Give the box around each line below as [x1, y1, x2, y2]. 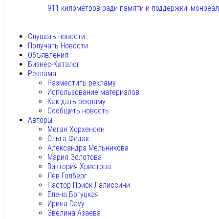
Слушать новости [28, 32, 85, 42]
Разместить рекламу [47, 78, 116, 88]
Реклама [28, 69, 56, 79]
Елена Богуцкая [47, 190, 99, 199]
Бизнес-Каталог [28, 60, 80, 69]
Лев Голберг [47, 171, 87, 181]
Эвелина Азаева [47, 208, 101, 218]
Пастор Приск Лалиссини [47, 180, 130, 190]
